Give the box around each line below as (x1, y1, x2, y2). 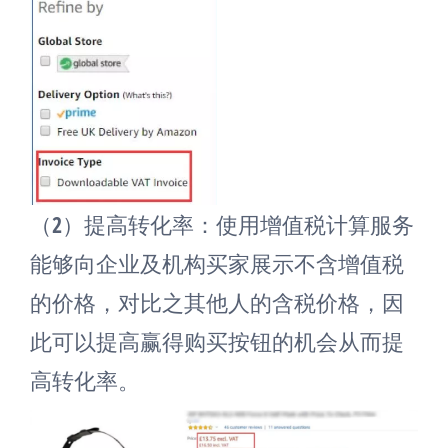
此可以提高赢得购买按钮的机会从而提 (30, 325, 404, 356)
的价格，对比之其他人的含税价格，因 (30, 286, 404, 317)
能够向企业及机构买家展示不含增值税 (30, 247, 404, 278)
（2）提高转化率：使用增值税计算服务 (30, 208, 414, 239)
